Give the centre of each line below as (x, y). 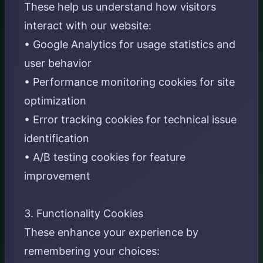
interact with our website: (88, 26)
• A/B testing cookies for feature (105, 157)
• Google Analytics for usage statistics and (130, 44)
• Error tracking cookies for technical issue (130, 119)
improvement (57, 176)
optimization (55, 101)
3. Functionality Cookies (84, 213)
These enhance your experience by (111, 232)
